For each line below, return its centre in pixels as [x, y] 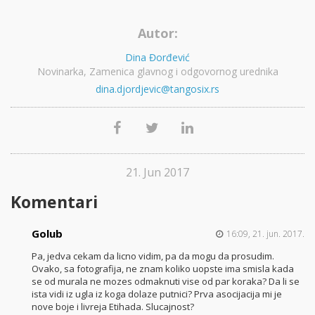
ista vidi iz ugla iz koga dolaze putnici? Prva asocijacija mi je [157, 294]
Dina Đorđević [157, 58]
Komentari [54, 202]
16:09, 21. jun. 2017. [265, 234]
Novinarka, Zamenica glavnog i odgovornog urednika [157, 72]
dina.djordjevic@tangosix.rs [157, 89]
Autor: [157, 33]
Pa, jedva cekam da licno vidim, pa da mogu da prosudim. [153, 256]
